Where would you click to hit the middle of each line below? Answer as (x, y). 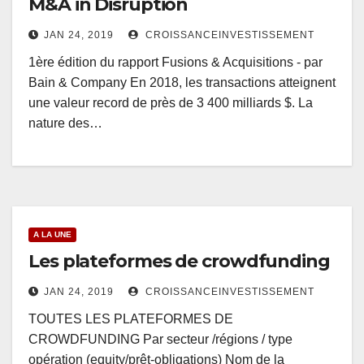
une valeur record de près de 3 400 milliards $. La (171, 103)
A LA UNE (52, 235)
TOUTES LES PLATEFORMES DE (131, 319)
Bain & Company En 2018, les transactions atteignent (182, 83)
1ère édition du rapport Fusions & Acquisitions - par (175, 63)
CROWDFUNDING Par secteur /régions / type (160, 340)
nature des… (65, 123)
